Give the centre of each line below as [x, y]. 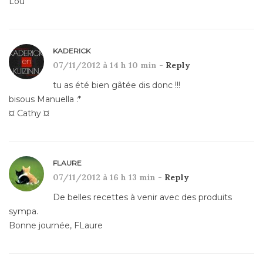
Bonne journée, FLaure [56, 225]
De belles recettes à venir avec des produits [142, 197]
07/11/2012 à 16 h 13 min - [109, 177]
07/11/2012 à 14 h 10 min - [109, 65]
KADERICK [72, 50]
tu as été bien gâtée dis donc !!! [117, 85]
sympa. [23, 211]
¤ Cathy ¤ [29, 113]
